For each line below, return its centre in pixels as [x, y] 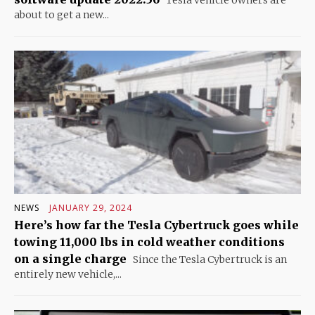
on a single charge [70, 258]
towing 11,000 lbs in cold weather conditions [149, 242]
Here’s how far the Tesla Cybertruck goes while [156, 225]
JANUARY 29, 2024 [91, 207]
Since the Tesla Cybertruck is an [209, 259]
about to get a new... [62, 14]
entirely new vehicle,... [68, 274]
